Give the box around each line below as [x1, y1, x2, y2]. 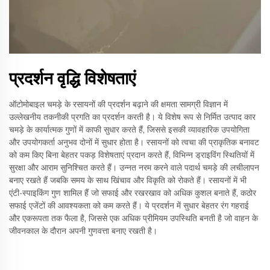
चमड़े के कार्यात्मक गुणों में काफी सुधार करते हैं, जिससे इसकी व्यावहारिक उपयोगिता [9, 124, 250, 135]
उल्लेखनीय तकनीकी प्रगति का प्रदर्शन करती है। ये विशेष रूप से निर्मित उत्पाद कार [9, 111, 256, 122]
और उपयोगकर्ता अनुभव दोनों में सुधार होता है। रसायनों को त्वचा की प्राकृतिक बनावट [9, 136, 259, 148]
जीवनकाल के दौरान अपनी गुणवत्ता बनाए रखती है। [9, 225, 157, 236]
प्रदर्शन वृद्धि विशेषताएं [9, 67, 136, 89]
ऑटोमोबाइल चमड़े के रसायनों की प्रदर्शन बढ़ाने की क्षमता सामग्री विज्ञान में [9, 98, 228, 110]
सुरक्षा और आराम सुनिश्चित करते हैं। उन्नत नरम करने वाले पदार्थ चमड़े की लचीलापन [9, 162, 259, 173]
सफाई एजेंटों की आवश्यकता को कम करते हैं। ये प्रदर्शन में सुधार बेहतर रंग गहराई [9, 199, 249, 211]
